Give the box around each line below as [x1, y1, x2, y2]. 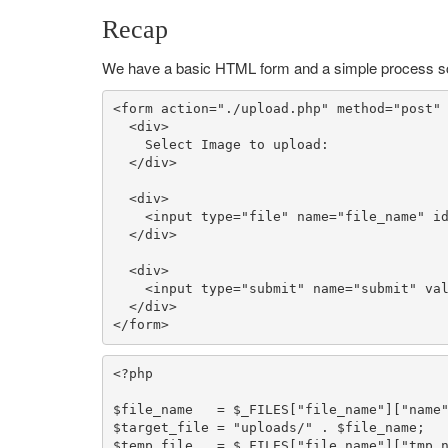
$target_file [112, 420, 209, 436]
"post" [392, 101, 441, 117]
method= [328, 101, 393, 117]
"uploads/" [232, 420, 313, 436]
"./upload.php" [216, 101, 329, 117]
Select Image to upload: [112, 137, 329, 153]
